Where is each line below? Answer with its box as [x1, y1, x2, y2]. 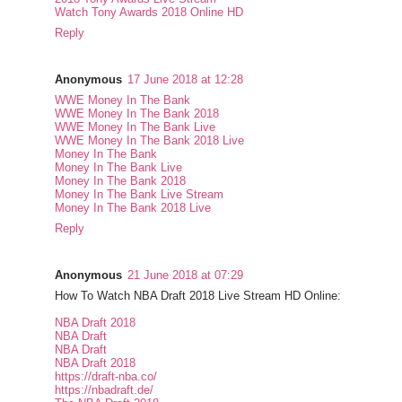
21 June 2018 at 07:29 [127, 268, 244, 283]
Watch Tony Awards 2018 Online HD [55, 5, 244, 20]
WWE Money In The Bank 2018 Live [55, 134, 245, 148]
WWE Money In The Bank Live [55, 120, 216, 135]
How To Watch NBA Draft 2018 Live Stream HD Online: [55, 289, 342, 303]
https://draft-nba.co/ [55, 370, 158, 384]
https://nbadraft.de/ [55, 383, 154, 398]
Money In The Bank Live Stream [55, 188, 224, 202]
